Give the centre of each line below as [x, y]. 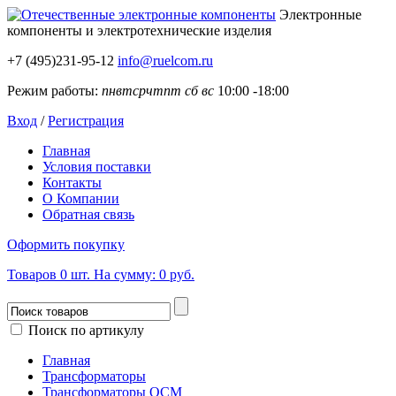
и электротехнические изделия [179, 30]
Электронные [320, 15]
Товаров [34, 274]
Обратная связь [88, 214]
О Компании [81, 198]
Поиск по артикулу [84, 330]
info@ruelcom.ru [165, 61]
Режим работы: [53, 91]
